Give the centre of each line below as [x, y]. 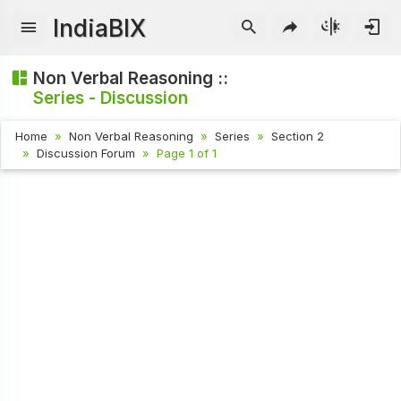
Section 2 [298, 137]
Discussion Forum [86, 154]
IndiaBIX [100, 28]
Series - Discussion [111, 98]
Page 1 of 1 [187, 154]
